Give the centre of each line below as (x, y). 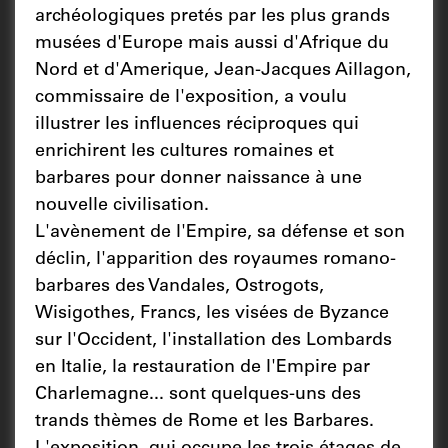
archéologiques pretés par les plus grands (212, 17)
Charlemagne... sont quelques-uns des (198, 395)
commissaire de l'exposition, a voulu (191, 98)
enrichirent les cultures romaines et (184, 152)
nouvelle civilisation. (122, 206)
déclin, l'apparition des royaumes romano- (215, 260)
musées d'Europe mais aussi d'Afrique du (212, 44)
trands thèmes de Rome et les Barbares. (204, 422)
